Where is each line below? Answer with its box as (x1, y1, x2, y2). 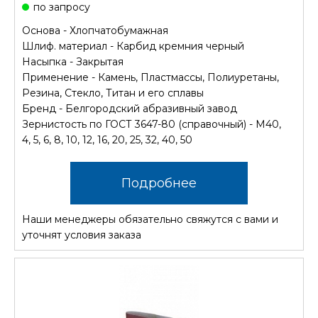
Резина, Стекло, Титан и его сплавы (22, 87, 204, 99)
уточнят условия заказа (22, 229, 141, 241)
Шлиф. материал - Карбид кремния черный (22, 40, 244, 53)
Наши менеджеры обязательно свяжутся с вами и (22, 213, 278, 226)
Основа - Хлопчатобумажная (22, 24, 168, 37)
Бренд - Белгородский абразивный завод (22, 102, 237, 115)
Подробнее (121, 175, 197, 191)
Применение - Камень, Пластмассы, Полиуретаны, (22, 71, 279, 84)
